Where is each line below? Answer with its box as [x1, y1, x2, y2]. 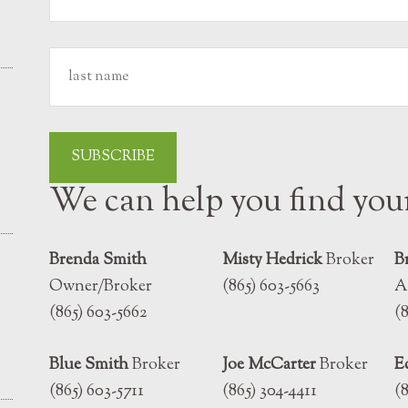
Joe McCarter [221, 353, 316, 377]
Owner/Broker [49, 275, 152, 299]
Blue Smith [49, 353, 128, 377]
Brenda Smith [49, 249, 147, 272]
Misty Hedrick [221, 249, 322, 272]
